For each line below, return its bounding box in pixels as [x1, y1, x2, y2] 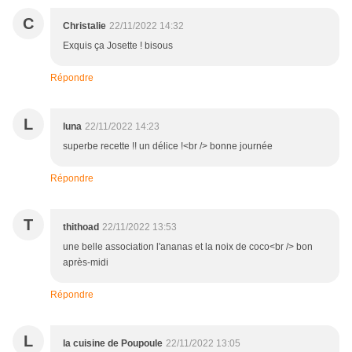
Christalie [63, 20, 106, 32]
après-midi [63, 257, 108, 269]
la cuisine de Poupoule [63, 338, 163, 350]
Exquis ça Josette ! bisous [63, 40, 173, 52]
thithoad [63, 222, 99, 233]
